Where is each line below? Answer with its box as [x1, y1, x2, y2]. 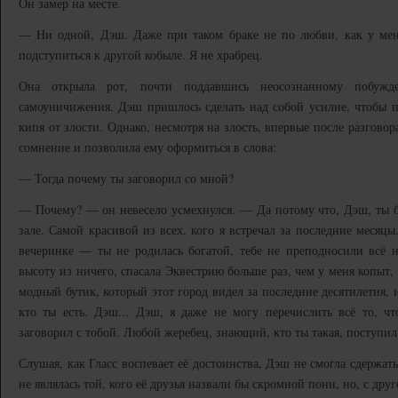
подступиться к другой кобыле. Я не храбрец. [19, 46, 263, 63]
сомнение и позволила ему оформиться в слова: [19, 139, 276, 155]
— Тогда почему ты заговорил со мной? [19, 170, 234, 187]
